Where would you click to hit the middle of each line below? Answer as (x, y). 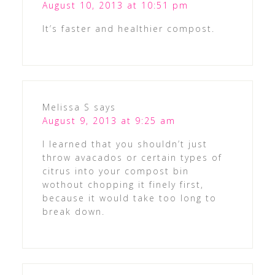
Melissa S (66, 107)
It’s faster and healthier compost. (128, 29)
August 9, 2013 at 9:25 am (109, 121)
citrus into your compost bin (115, 171)
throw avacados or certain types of (132, 158)
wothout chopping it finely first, (123, 185)
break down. (73, 212)
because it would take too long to (129, 198)
